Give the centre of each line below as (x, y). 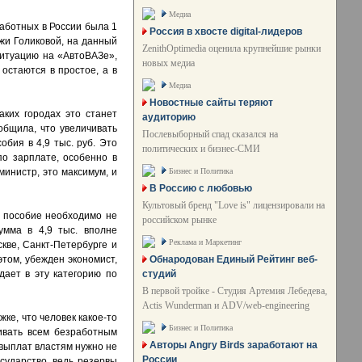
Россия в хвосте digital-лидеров (226, 32)
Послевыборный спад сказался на (210, 134)
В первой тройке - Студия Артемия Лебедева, (235, 291)
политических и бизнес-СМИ (201, 149)
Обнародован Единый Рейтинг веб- (234, 259)
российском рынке (179, 220)
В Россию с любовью (201, 188)
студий (159, 274)
